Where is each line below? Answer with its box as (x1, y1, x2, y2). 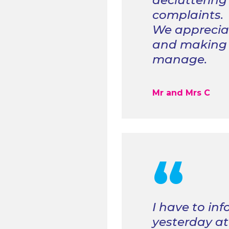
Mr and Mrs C (152, 88, 210, 98)
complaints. (152, 8, 223, 22)
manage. (152, 52, 207, 67)
